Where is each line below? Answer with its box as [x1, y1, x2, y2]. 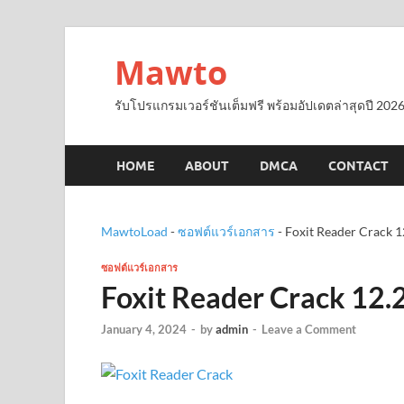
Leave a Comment [262, 322, 356, 337]
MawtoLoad [101, 224, 168, 239]
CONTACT [328, 158, 389, 173]
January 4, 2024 [101, 322, 187, 337]
